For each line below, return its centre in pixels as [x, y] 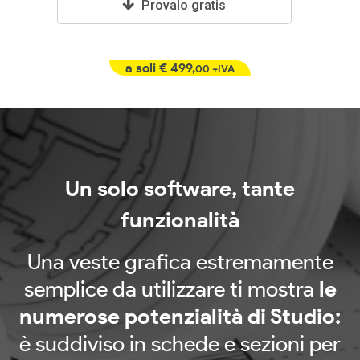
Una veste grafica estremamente [180, 262]
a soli [142, 68]
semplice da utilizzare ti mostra [171, 289]
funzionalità [180, 220]
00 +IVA [215, 69]
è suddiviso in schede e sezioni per [180, 344]
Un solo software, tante [180, 189]
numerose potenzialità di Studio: [180, 317]
